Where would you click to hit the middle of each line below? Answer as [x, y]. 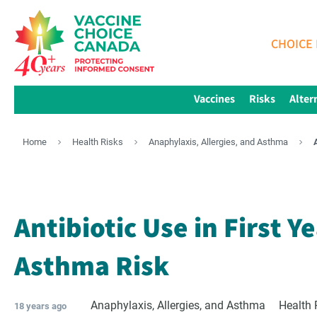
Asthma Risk [92, 265]
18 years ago [40, 306]
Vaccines [214, 98]
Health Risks [98, 142]
